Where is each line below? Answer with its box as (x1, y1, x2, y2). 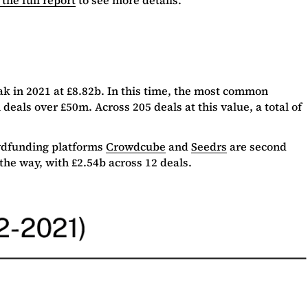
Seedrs (191, 138, 227, 154)
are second (227, 138, 287, 154)
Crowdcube (106, 138, 166, 154)
